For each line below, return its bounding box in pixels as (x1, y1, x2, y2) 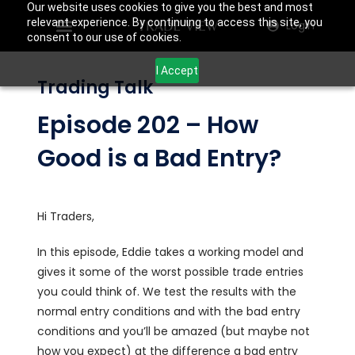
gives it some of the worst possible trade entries (37, 264, 304, 280)
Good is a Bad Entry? (37, 142, 282, 175)
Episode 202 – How (37, 109, 259, 142)
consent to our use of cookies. (26, 31, 181, 44)
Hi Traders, (37, 208, 95, 224)
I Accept (156, 63, 199, 77)
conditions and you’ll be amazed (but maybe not (37, 323, 311, 339)
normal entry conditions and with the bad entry (37, 303, 301, 319)
